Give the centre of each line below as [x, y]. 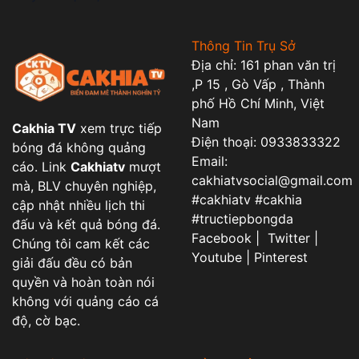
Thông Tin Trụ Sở [244, 46]
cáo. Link [41, 166]
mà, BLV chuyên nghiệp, [84, 186]
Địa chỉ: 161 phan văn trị [264, 65]
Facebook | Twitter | [255, 238]
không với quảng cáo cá [85, 301]
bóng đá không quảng [79, 147]
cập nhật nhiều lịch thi [79, 205]
